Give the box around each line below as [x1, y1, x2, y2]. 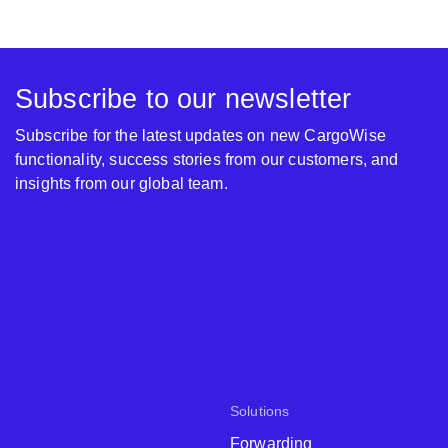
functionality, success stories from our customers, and [15, 150, 399, 168]
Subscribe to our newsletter [15, 82, 352, 114]
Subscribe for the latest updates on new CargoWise [15, 126, 386, 144]
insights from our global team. [15, 174, 228, 192]
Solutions [230, 402, 290, 419]
